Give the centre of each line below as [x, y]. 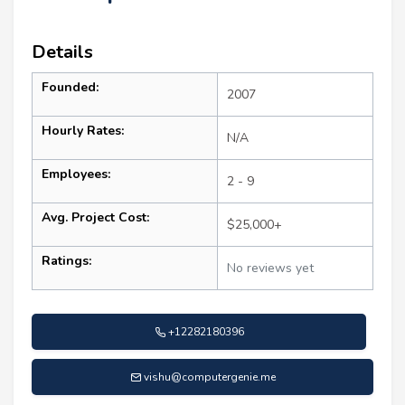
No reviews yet [270, 268]
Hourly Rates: [83, 130]
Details [62, 52]
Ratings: [66, 260]
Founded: [70, 87]
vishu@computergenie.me [209, 377]
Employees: [76, 174]
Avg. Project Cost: [95, 217]
